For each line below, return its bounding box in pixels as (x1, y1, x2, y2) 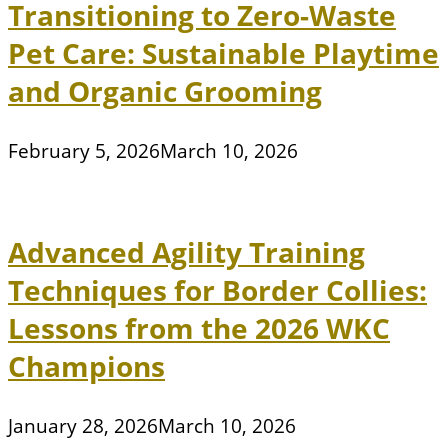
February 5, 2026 (8, 138, 160, 165)
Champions (8, 347, 165, 386)
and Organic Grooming (8, 72, 322, 111)
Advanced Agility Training (8, 233, 365, 272)
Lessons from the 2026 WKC (8, 309, 390, 348)
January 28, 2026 (8, 413, 158, 440)
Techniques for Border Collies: (8, 271, 427, 310)
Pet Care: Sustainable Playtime (8, 34, 439, 73)
